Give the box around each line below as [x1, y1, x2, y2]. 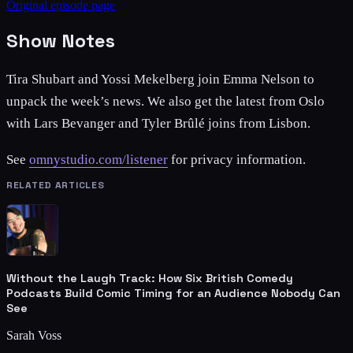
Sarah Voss [6, 328, 61, 342]
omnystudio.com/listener [29, 152, 168, 168]
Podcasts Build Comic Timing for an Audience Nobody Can [6, 285, 340, 300]
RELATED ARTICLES [6, 179, 105, 192]
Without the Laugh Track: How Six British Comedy [6, 270, 293, 285]
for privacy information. [168, 152, 306, 168]
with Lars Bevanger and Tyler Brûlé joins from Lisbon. [6, 115, 310, 131]
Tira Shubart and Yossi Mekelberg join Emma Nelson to [6, 71, 314, 87]
